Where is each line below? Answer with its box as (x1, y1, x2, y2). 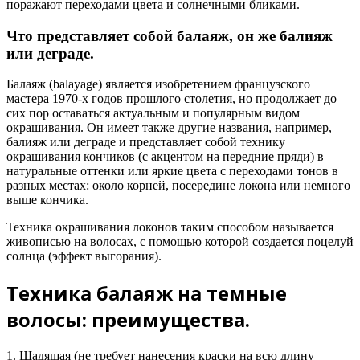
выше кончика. (6, 193, 88, 207)
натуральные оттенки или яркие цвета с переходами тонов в (6, 164, 338, 178)
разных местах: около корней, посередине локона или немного (6, 178, 350, 193)
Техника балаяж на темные (6, 280, 287, 307)
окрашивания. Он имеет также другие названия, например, (6, 121, 332, 135)
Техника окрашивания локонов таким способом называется (6, 220, 333, 235)
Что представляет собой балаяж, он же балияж (6, 27, 333, 44)
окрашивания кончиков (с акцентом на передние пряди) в (6, 149, 324, 164)
